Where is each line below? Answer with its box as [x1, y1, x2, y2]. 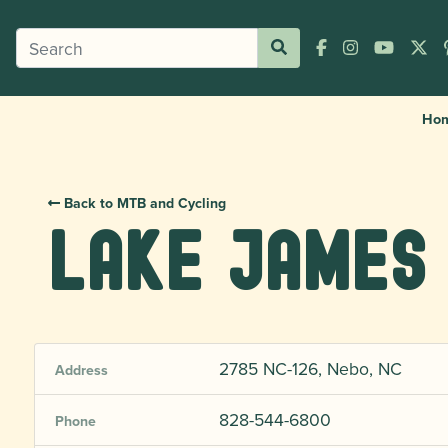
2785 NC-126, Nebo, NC [218, 356, 402, 381]
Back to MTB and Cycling [60, 193, 227, 213]
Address [55, 360, 108, 380]
